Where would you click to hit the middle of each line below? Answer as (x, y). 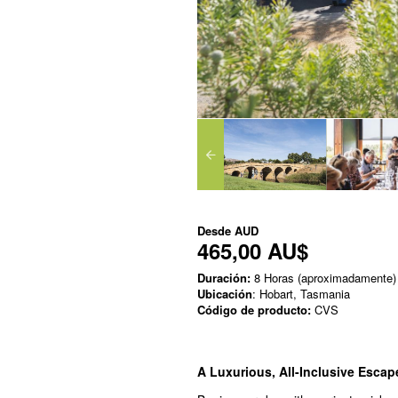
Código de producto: (254, 309)
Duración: (224, 277)
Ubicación (225, 293)
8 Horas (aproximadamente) (323, 277)
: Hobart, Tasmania (301, 293)
